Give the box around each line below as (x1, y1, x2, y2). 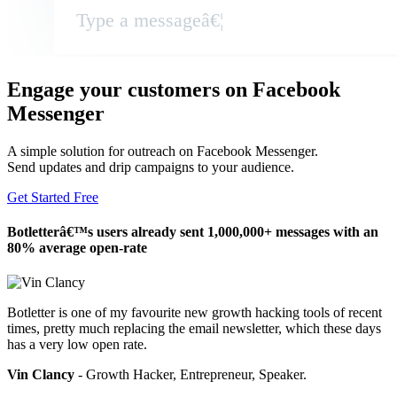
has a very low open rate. (7, 337, 147, 353)
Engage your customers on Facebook (7, 77, 340, 101)
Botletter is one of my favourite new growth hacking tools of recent (7, 305, 382, 321)
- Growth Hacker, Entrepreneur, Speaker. (74, 367, 307, 383)
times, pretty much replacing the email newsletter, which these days (7, 321, 381, 337)
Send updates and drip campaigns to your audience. (7, 159, 294, 175)
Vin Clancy (7, 367, 74, 383)
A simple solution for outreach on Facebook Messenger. (7, 143, 318, 159)
